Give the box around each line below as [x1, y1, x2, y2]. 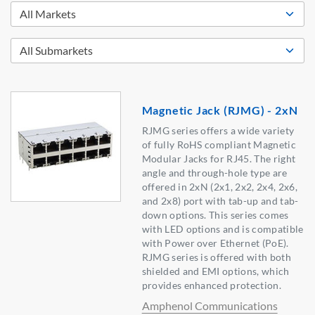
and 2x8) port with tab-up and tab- [141, 195, 299, 207]
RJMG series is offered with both [141, 251, 291, 264]
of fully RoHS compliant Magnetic [141, 139, 296, 151]
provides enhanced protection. [141, 279, 281, 292]
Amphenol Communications [141, 299, 278, 313]
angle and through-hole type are [141, 167, 288, 179]
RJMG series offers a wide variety [141, 124, 295, 137]
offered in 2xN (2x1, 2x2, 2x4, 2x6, [141, 181, 297, 193]
